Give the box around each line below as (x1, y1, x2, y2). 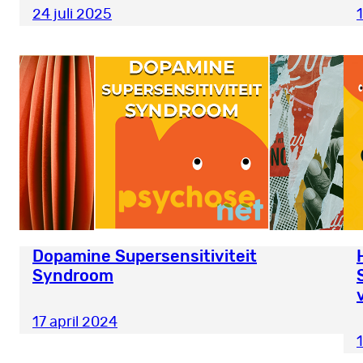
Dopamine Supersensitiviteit (32, 246, 257, 267)
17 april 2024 (32, 315, 117, 331)
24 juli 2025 (32, 7, 112, 23)
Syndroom (32, 266, 113, 286)
